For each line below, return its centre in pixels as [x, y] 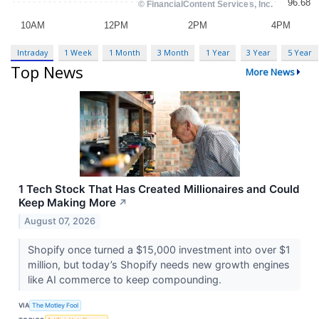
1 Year [218, 52]
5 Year [299, 52]
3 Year [259, 52]
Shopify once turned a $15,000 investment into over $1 [159, 250]
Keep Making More [67, 203]
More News [270, 72]
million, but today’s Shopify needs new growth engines [158, 265]
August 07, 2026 [60, 221]
